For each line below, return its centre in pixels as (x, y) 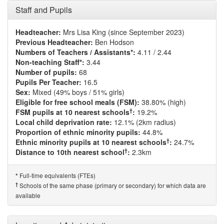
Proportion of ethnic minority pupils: (78, 132)
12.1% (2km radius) (144, 122)
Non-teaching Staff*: (50, 62)
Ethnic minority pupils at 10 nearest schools (91, 142)
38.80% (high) (163, 102)
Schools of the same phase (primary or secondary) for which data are (112, 185)
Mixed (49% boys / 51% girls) (77, 92)
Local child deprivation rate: (64, 122)
